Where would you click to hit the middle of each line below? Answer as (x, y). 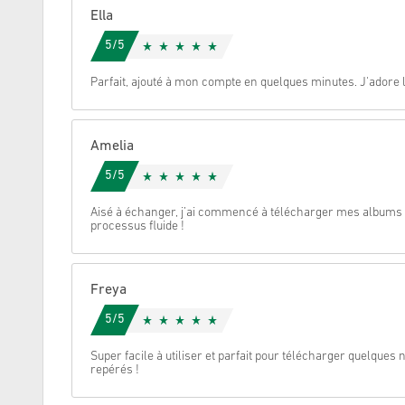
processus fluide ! (137, 226)
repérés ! (115, 370)
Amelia (112, 146)
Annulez (110, 37)
